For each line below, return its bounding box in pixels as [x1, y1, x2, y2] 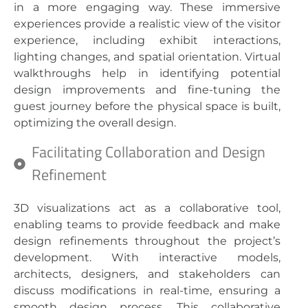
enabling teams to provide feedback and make [14, 218, 280, 232]
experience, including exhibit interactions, [14, 34, 280, 47]
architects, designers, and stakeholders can [14, 267, 280, 281]
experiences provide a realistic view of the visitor [14, 17, 280, 31]
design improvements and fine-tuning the [14, 83, 280, 97]
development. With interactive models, [14, 251, 280, 265]
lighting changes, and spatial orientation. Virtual [14, 50, 280, 64]
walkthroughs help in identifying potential [14, 67, 280, 80]
